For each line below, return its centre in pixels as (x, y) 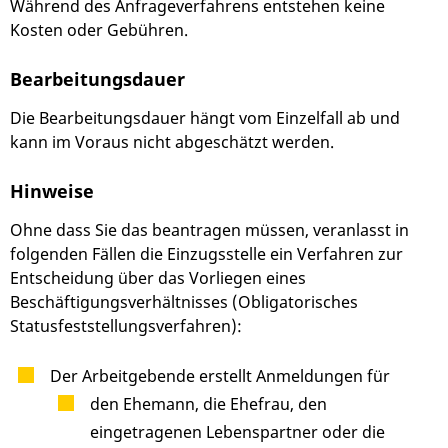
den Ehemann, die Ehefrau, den (208, 404)
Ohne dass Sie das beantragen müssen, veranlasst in (209, 230)
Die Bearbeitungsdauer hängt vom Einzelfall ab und (205, 118)
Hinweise (52, 190)
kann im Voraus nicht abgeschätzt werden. (172, 142)
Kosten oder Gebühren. (99, 30)
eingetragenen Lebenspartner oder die (237, 432)
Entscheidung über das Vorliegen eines (158, 278)
